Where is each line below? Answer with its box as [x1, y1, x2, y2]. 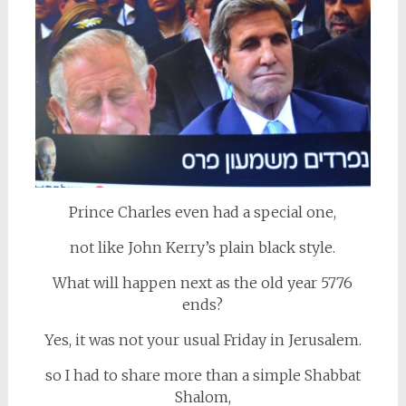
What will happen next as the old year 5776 [53, 273, 353, 292]
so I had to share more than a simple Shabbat [44, 365, 361, 384]
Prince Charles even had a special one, [69, 202, 337, 221]
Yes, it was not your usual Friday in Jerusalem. [43, 330, 362, 349]
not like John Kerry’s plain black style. [70, 237, 336, 256]
